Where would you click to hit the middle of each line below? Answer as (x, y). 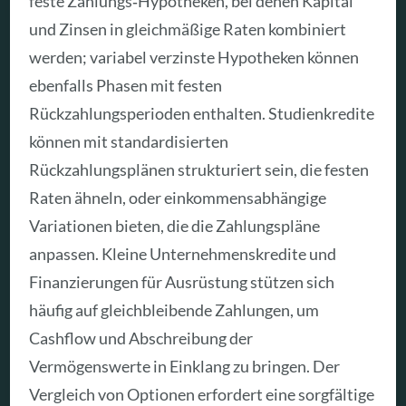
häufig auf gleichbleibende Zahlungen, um (174, 310)
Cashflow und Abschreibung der (141, 338)
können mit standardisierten (129, 142)
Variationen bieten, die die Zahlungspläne (175, 226)
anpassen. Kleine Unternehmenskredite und (183, 254)
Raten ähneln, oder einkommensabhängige (178, 198)
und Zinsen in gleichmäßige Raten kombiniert (188, 29)
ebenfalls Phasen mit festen (126, 86)
